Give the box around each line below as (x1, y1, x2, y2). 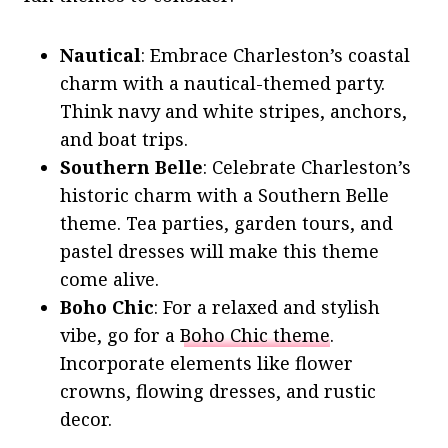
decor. (60, 406, 112, 431)
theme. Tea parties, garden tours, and (60, 210, 393, 235)
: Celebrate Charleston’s (203, 154, 411, 179)
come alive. (60, 266, 159, 291)
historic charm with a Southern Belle (60, 182, 389, 207)
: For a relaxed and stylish (154, 294, 380, 319)
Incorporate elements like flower (60, 350, 353, 375)
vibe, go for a (60, 322, 180, 347)
